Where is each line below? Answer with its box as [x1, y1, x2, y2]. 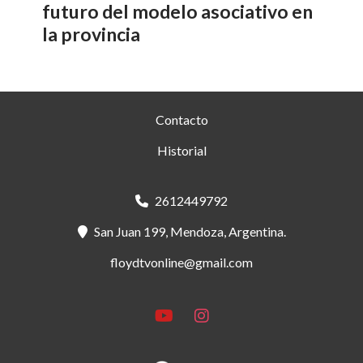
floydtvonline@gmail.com [110, 254, 253, 270]
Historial [156, 143, 207, 158]
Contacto [155, 112, 208, 127]
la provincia [42, 23, 140, 46]
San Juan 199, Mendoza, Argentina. [93, 224, 286, 239]
